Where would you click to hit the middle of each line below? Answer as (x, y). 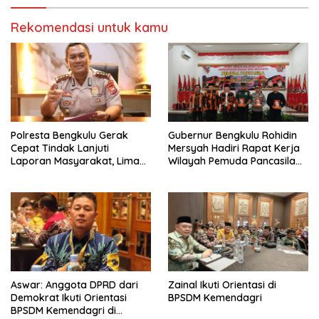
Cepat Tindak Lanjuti (60, 148)
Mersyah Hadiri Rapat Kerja (234, 148)
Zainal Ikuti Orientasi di (222, 284)
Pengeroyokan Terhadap (70, 186)
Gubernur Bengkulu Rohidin (232, 135)
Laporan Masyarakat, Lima (75, 161)
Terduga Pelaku (48, 173)
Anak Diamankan (52, 199)
